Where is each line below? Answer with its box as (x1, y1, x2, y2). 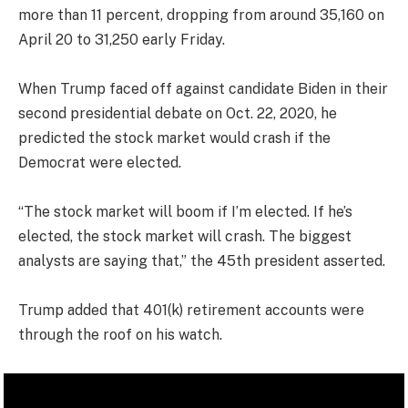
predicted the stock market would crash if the (18, 128, 331, 147)
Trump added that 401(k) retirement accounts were (18, 301, 364, 319)
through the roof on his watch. (18, 325, 222, 343)
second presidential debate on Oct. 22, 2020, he (18, 104, 337, 122)
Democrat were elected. (18, 153, 181, 171)
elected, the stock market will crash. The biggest (18, 227, 352, 245)
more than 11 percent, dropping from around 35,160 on (18, 5, 384, 24)
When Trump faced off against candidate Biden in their (18, 79, 388, 97)
